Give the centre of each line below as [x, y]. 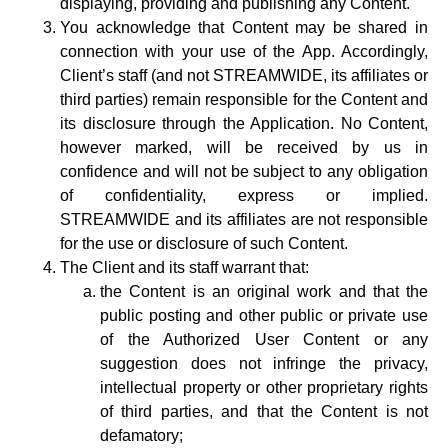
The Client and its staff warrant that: [184, 267]
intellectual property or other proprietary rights [264, 387]
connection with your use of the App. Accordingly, [244, 51]
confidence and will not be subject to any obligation [244, 171]
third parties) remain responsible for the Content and [244, 99]
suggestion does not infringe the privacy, [264, 363]
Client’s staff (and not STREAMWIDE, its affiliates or [244, 75]
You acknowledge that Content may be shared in [244, 27]
